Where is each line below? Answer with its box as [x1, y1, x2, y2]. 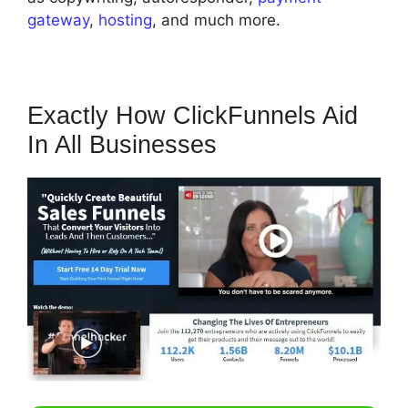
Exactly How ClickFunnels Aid [27, 102, 358, 130]
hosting [98, 11, 152, 30]
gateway [27, 11, 89, 30]
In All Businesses [27, 131, 217, 159]
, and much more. [152, 11, 280, 30]
